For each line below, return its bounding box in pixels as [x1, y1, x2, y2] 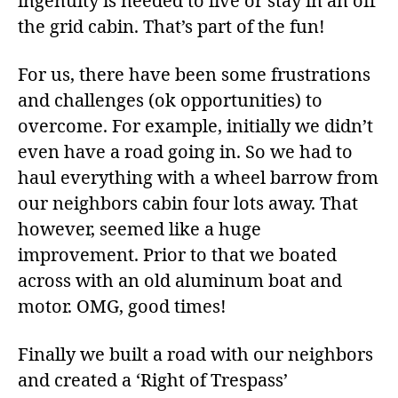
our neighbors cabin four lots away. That [18, 192, 358, 215]
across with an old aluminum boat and [18, 269, 342, 292]
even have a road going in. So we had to [18, 140, 353, 163]
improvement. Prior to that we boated [18, 243, 337, 267]
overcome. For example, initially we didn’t [18, 115, 373, 138]
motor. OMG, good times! [18, 295, 227, 318]
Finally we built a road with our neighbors [18, 343, 373, 366]
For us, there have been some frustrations [18, 63, 370, 86]
